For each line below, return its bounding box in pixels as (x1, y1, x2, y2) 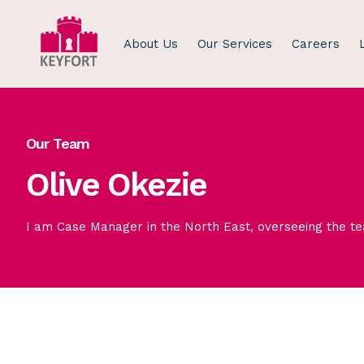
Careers (292, 37, 340, 52)
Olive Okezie (26, 166, 206, 205)
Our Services (197, 37, 272, 52)
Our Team (26, 135, 89, 153)
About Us (123, 37, 178, 52)
